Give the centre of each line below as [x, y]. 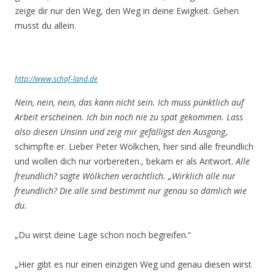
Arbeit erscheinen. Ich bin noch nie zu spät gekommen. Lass [129, 117]
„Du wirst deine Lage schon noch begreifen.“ [103, 235]
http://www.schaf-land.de [56, 79]
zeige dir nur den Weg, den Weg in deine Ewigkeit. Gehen [127, 11]
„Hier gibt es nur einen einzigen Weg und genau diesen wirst [133, 264]
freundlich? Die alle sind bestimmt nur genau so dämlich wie [131, 191]
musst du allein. [45, 25]
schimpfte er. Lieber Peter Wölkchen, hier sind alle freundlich [134, 146]
